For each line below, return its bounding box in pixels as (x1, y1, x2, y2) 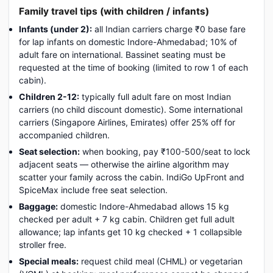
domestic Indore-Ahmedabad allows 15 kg (58, 201, 229, 211)
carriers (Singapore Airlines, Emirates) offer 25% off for (19, 117, 235, 127)
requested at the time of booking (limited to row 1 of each (19, 62, 248, 73)
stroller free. (19, 239, 66, 250)
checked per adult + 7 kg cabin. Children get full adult (19, 214, 235, 224)
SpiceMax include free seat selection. (19, 185, 168, 195)
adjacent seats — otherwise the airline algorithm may (19, 159, 229, 169)
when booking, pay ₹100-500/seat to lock (80, 146, 250, 157)
